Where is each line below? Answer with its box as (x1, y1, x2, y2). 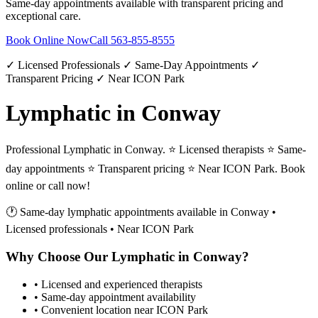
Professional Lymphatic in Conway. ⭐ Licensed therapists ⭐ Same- (6, 143, 306, 156)
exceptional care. (6, 9, 81, 22)
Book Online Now (6, 33, 89, 46)
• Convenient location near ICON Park (34, 303, 208, 316)
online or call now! (6, 180, 90, 192)
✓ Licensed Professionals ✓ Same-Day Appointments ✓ (6, 58, 260, 71)
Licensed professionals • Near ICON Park (6, 223, 194, 236)
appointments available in (111, 206, 231, 219)
